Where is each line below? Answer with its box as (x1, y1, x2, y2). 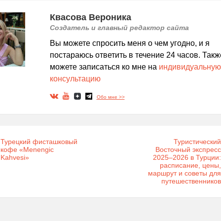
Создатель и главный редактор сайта (49, 24, 189, 32)
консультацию (49, 74, 101, 83)
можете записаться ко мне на (49, 63, 159, 72)
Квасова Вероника (49, 12, 131, 23)
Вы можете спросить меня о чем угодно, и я (49, 39, 210, 48)
